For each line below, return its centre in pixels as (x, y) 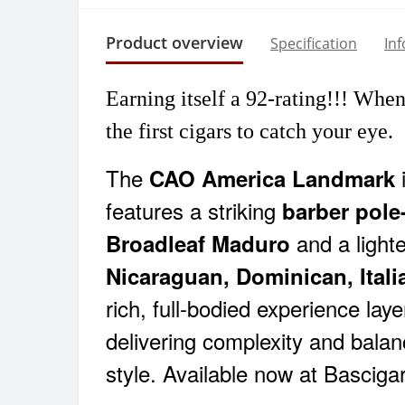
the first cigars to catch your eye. (250, 132)
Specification (314, 44)
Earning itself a (176, 99)
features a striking (194, 211)
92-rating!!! (297, 99)
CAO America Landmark (272, 179)
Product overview (174, 43)
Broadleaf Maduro (198, 244)
